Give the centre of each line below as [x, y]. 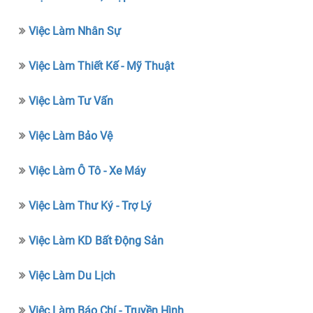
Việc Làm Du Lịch [72, 275]
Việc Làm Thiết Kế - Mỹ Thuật [102, 66]
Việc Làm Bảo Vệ [71, 136]
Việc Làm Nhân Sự [75, 31]
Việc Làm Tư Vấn [71, 101]
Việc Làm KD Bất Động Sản [96, 240]
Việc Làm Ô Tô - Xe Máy [88, 170]
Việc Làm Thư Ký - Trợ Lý [90, 205]
